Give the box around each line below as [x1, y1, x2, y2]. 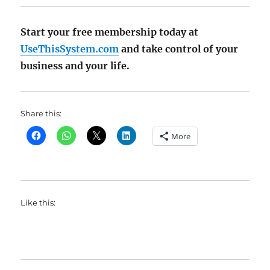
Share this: [20, 108, 62, 118]
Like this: [20, 198, 56, 207]
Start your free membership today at [20, 26, 199, 38]
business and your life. [20, 60, 130, 72]
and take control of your [119, 43, 239, 55]
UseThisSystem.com [20, 43, 119, 55]
